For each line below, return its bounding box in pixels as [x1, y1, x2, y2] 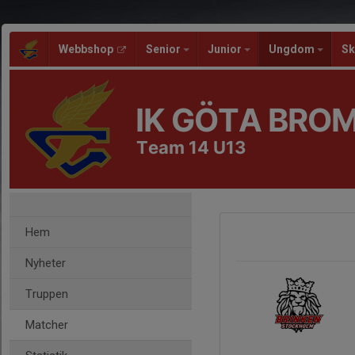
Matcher [25, 318, 68, 332]
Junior [208, 43, 244, 55]
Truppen [25, 287, 68, 301]
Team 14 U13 [136, 137, 246, 158]
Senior [146, 43, 183, 55]
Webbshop [59, 43, 113, 55]
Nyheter [25, 256, 66, 270]
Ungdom [269, 43, 317, 55]
